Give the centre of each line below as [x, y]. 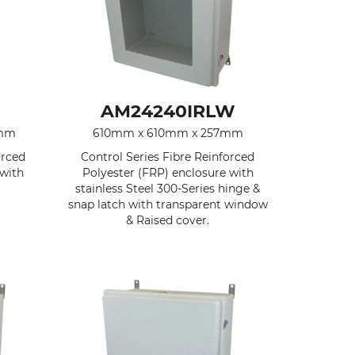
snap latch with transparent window [168, 204]
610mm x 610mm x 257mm [168, 133]
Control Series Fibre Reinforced [168, 157]
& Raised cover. [168, 220]
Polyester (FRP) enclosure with [168, 173]
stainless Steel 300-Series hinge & [168, 189]
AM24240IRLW [168, 111]
